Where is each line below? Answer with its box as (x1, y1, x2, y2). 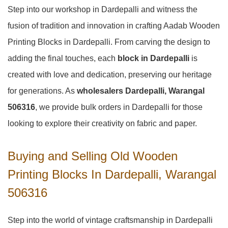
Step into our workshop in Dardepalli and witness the (8, 5, 197, 14)
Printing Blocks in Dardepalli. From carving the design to (8, 38, 210, 46)
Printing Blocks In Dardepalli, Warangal (8, 167, 216, 181)
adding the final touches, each (8, 54, 118, 63)
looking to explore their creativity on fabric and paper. (8, 119, 197, 128)
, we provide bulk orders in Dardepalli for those (35, 103, 203, 111)
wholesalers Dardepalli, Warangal (77, 87, 205, 95)
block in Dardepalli (118, 54, 189, 63)
